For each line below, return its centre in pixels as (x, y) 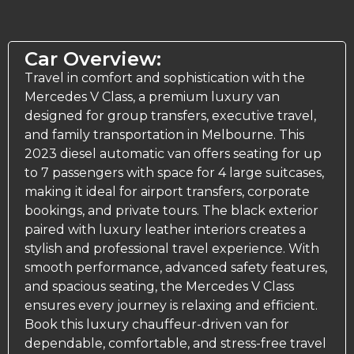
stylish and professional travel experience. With (172, 249)
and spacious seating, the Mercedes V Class (159, 287)
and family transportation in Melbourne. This (164, 135)
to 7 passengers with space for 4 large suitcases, (174, 173)
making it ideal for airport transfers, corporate (167, 192)
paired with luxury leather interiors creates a (165, 230)
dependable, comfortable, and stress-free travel (175, 344)
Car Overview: (93, 59)
